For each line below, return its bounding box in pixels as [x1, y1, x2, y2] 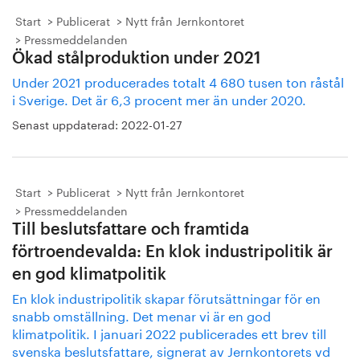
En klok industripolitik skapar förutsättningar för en [12, 287, 321, 307]
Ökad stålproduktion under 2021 [12, 51, 260, 67]
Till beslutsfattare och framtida [12, 222, 249, 238]
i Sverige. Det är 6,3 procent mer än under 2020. [12, 88, 306, 108]
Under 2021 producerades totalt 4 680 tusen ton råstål [12, 71, 344, 91]
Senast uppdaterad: [12, 115, 121, 133]
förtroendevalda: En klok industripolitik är [12, 244, 333, 260]
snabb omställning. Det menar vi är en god [12, 305, 271, 325]
